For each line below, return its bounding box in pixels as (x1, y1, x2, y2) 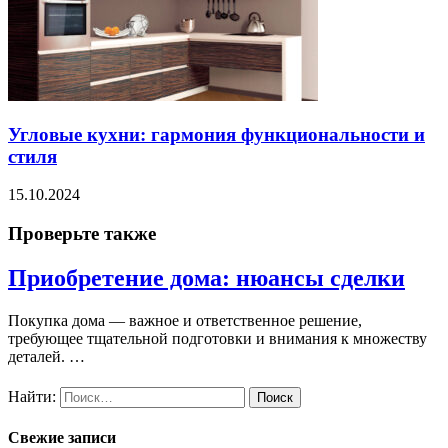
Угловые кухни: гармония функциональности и (8, 123, 425, 145)
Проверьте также (8, 222, 156, 244)
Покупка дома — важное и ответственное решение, (8, 311, 362, 329)
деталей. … (8, 347, 85, 365)
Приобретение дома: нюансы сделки (8, 264, 405, 291)
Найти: (8, 388, 56, 406)
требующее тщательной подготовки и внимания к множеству (8, 329, 427, 347)
